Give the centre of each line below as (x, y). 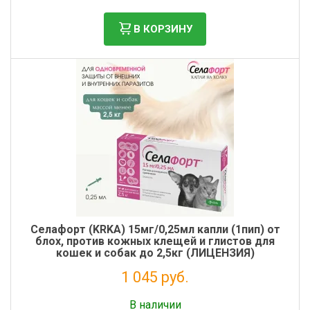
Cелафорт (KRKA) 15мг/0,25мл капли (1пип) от (155, 229)
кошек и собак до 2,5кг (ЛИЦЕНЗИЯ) (155, 253)
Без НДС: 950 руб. (155, 293)
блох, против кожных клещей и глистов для (155, 241)
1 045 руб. (155, 277)
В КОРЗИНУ (163, 29)
